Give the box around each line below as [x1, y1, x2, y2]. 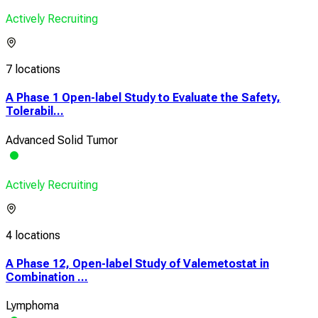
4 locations [6, 228, 60, 242]
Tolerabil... [6, 104, 64, 119]
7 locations [6, 62, 60, 76]
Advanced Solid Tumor [6, 133, 118, 147]
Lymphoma [6, 299, 59, 313]
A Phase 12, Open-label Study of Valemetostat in [6, 256, 269, 270]
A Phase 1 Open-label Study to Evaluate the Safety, [6, 91, 280, 105]
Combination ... [6, 270, 88, 284]
